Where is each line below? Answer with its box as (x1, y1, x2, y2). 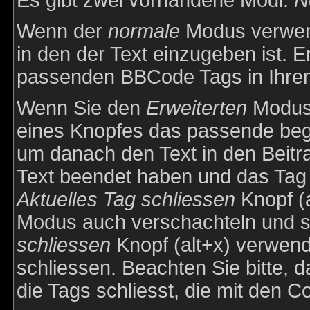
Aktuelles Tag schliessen (17, 188, 235, 210)
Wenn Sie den (17, 97, 146, 119)
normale (108, 20, 180, 42)
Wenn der (17, 20, 108, 42)
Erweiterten (146, 97, 247, 119)
